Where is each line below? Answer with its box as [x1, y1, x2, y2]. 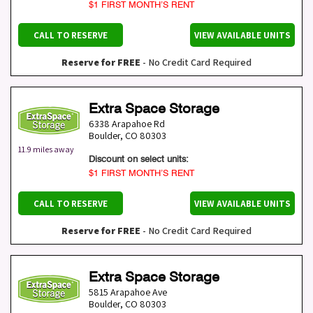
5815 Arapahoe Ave [89, 286, 167, 299]
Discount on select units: [89, 153, 189, 165]
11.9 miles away [18, 144, 74, 155]
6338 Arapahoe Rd [89, 117, 165, 131]
